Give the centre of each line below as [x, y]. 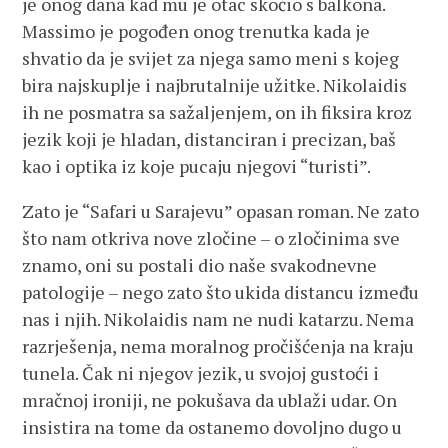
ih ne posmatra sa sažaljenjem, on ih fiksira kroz [217, 112]
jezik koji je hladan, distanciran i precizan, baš [209, 139]
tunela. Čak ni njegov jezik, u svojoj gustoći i [201, 373]
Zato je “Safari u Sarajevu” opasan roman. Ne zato [221, 211]
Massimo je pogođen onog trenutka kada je [196, 31]
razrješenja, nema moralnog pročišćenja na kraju [218, 346]
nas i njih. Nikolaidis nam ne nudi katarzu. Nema [218, 319]
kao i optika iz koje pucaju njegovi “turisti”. [197, 166]
